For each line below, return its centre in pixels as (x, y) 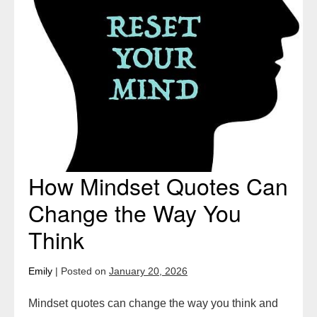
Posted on (83, 271)
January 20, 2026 (148, 271)
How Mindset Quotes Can (158, 185)
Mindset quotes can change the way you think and (153, 303)
